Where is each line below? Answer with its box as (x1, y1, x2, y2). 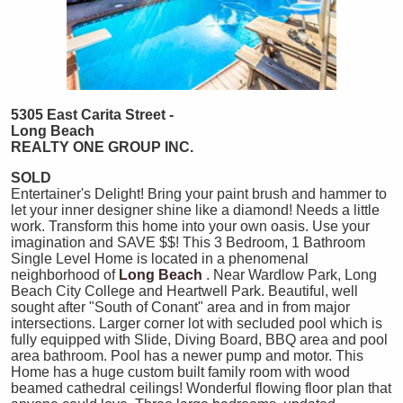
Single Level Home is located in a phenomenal (11, 250, 309, 266)
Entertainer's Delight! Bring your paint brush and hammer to (11, 185, 387, 201)
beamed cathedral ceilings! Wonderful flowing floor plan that (11, 380, 391, 396)
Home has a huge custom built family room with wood (11, 363, 350, 380)
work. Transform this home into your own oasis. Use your (11, 218, 370, 234)
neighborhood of (11, 266, 115, 282)
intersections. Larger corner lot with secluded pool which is (11, 315, 382, 331)
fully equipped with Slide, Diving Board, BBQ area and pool (11, 331, 388, 347)
